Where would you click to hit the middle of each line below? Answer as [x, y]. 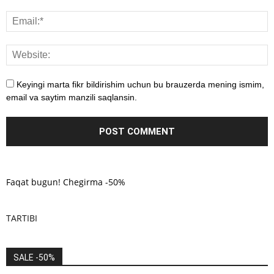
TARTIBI [22, 218]
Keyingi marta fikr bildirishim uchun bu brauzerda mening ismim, [140, 85]
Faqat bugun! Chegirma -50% [66, 182]
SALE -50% [34, 258]
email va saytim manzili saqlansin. [72, 98]
